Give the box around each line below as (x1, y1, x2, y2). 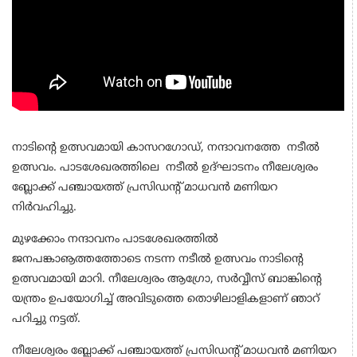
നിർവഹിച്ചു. (12, 200, 76, 214)
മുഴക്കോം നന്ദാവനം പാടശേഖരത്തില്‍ (12, 232, 218, 246)
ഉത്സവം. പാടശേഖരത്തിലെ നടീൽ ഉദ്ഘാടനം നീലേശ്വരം (12, 160, 318, 175)
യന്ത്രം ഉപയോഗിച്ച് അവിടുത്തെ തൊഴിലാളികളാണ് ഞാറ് (12, 292, 320, 306)
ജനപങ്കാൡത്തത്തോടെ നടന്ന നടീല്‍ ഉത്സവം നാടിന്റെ (12, 252, 304, 266)
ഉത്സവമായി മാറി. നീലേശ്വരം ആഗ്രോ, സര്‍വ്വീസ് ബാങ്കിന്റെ (12, 272, 322, 286)
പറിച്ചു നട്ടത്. (12, 312, 80, 326)
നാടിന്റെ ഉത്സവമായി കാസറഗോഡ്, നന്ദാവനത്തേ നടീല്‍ (12, 140, 320, 155)
